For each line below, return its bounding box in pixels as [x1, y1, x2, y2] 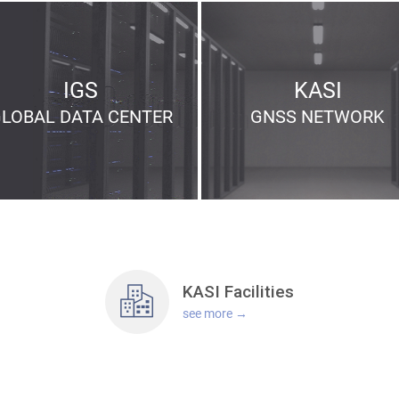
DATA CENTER [59, 103, 173, 127]
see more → [182, 305, 248, 322]
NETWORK [301, 103, 386, 127]
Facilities [224, 281, 294, 303]
